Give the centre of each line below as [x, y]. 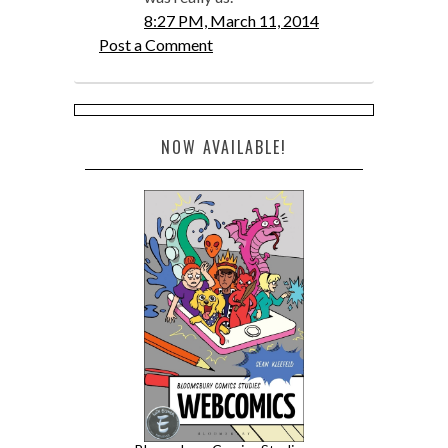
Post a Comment [156, 44]
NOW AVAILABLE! [224, 146]
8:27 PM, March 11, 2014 [231, 20]
